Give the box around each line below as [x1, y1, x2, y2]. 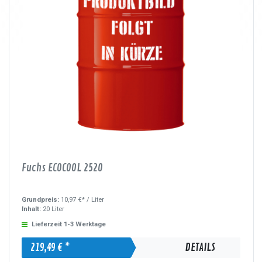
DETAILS [185, 241, 215, 254]
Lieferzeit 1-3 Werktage [32, 220, 106, 229]
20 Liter [41, 205, 65, 213]
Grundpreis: [22, 195, 61, 204]
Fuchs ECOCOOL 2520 [22, 161, 103, 175]
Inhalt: [22, 205, 42, 213]
